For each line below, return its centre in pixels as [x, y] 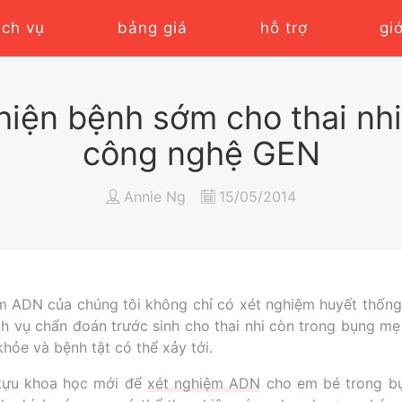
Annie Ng [155, 197]
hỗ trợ [284, 28]
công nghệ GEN [201, 153]
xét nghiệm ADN [204, 384]
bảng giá [152, 28]
